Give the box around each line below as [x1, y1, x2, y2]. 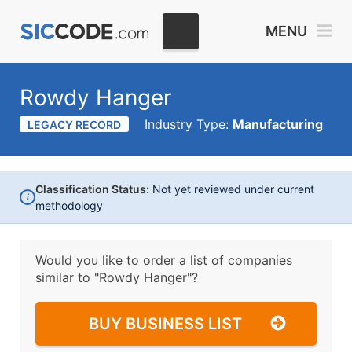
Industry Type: [145, 116, 233, 132]
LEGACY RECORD [27, 118, 121, 131]
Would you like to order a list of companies [35, 252, 292, 268]
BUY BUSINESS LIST [89, 314, 242, 333]
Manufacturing [233, 116, 323, 132]
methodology [35, 199, 103, 212]
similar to [35, 269, 94, 285]
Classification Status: [35, 182, 149, 196]
